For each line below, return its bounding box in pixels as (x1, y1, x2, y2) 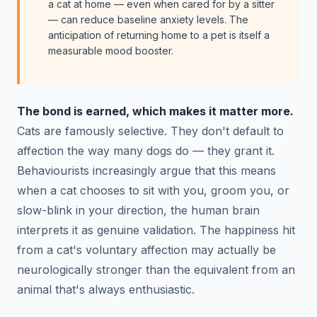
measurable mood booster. (48, 44, 173, 57)
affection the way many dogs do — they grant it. (17, 143, 275, 158)
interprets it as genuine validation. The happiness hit (17, 222, 295, 237)
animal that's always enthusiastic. (17, 282, 195, 296)
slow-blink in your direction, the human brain (17, 202, 260, 217)
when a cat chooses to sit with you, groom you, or (17, 183, 289, 197)
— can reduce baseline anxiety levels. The (48, 13, 248, 25)
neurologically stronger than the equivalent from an (17, 262, 295, 277)
